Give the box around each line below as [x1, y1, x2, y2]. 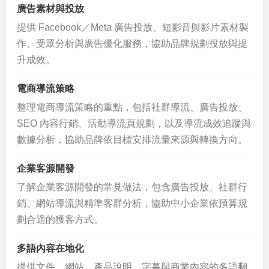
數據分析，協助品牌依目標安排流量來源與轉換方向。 [17, 134, 247, 145]
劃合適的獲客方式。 [17, 214, 103, 225]
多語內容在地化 [17, 243, 84, 253]
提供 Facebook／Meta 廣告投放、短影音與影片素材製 [17, 22, 249, 32]
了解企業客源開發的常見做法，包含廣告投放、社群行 [17, 182, 247, 192]
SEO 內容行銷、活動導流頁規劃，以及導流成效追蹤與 [17, 118, 251, 128]
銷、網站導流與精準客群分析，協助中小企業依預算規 [17, 198, 247, 208]
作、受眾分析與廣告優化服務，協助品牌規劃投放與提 [17, 38, 247, 49]
